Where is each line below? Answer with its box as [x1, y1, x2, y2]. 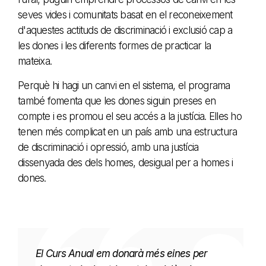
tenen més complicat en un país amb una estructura [18, 125, 237, 138]
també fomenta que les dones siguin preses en [18, 94, 216, 107]
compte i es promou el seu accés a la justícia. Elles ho [18, 110, 242, 122]
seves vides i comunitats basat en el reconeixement [18, 8, 233, 21]
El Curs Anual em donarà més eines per [36, 247, 207, 259]
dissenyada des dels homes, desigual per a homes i [18, 156, 233, 169]
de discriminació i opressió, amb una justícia [18, 141, 199, 153]
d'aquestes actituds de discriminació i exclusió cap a [18, 24, 233, 36]
